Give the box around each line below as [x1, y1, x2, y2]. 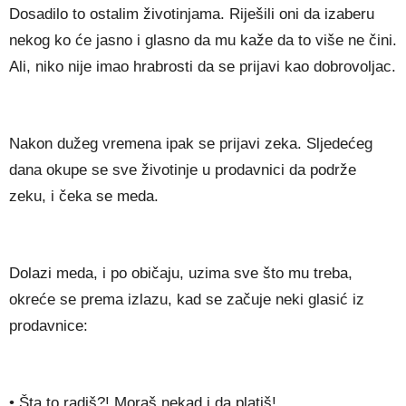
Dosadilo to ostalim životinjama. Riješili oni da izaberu [9, 5, 374, 24]
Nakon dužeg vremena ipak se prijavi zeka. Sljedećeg [9, 135, 372, 153]
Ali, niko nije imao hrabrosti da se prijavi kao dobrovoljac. [9, 58, 396, 76]
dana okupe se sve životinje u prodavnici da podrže [9, 161, 356, 179]
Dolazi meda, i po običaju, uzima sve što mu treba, [9, 265, 353, 283]
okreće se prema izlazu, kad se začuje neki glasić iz [9, 291, 364, 309]
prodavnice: [9, 317, 88, 335]
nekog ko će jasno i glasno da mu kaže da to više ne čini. [9, 32, 397, 50]
